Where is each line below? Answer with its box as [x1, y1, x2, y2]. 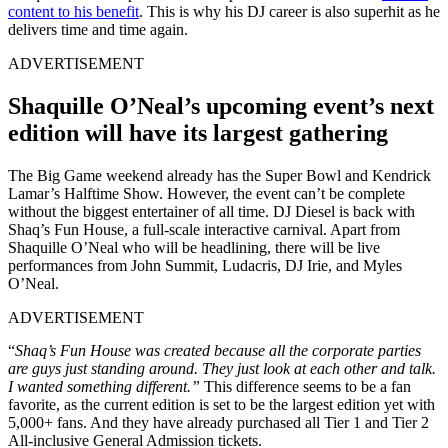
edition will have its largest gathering [8, 119, 388, 146]
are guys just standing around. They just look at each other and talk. [8, 359, 436, 377]
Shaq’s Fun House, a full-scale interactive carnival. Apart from [8, 220, 400, 238]
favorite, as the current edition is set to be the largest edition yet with [8, 395, 435, 413]
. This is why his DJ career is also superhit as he [139, 2, 440, 20]
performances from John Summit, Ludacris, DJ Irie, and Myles [8, 256, 402, 274]
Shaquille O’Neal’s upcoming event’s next [8, 92, 434, 119]
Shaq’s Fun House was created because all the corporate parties [15, 341, 421, 359]
